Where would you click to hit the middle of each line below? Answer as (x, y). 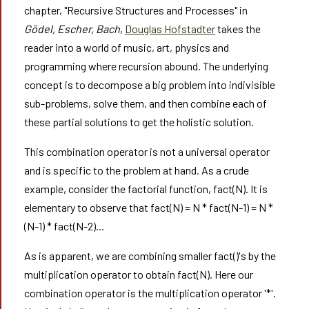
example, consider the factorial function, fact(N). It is (146, 189)
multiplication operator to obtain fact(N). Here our (138, 274)
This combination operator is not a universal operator (147, 151)
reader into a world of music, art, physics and (126, 47)
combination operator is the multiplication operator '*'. (150, 293)
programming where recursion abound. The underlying (146, 66)
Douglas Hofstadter (170, 29)
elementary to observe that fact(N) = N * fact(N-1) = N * (148, 207)
